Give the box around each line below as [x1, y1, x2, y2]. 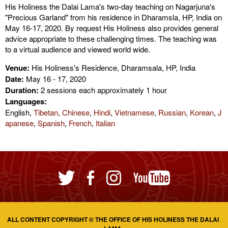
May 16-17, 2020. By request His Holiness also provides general [5, 22, 218, 33]
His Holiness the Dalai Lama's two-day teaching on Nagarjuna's [5, 1, 215, 12]
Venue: [5, 62, 30, 73]
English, [5, 107, 34, 118]
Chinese [62, 107, 90, 118]
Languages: [5, 96, 47, 107]
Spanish [38, 118, 65, 128]
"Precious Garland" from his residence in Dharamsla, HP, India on [5, 12, 222, 22]
